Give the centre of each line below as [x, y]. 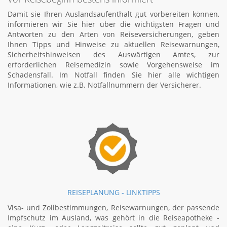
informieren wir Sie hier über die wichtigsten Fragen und [113, 24]
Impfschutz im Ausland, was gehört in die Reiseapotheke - [113, 218]
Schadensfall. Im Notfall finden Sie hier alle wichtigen [113, 75]
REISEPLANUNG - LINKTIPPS [113, 192]
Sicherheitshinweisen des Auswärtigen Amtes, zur [113, 54]
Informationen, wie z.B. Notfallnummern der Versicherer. [104, 85]
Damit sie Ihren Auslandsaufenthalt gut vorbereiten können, [113, 14]
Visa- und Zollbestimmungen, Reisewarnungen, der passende [113, 207]
